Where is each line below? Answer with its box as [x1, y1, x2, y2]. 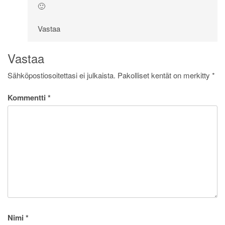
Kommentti [8, 92, 48, 103]
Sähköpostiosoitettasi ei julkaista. [8, 69, 116, 80]
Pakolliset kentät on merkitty [118, 69, 212, 80]
